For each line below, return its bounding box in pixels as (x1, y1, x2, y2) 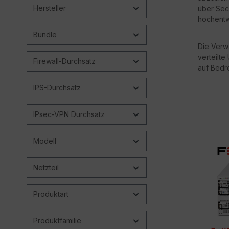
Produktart (33, 189, 68, 198)
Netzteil (33, 163, 59, 172)
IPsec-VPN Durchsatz (33, 109, 105, 119)
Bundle (33, 30, 57, 39)
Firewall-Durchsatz (33, 56, 96, 65)
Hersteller (33, 3, 66, 12)
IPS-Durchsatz (33, 83, 81, 92)
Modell (33, 136, 56, 145)
